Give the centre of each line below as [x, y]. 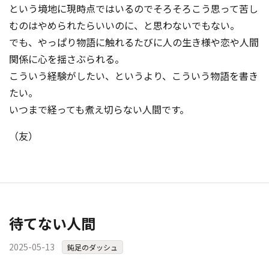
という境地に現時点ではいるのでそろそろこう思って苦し [134, 9]
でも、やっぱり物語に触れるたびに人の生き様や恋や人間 [134, 42]
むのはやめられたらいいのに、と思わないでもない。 [124, 26]
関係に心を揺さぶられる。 [67, 59]
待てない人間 [52, 223]
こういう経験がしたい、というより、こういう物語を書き [134, 76]
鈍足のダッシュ [92, 247]
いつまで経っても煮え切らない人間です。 [99, 110]
